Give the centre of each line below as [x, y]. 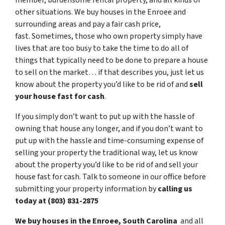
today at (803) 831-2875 [57, 201]
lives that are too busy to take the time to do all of [102, 48]
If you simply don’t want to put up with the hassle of [105, 117]
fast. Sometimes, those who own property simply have [109, 36]
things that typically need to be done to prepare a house [111, 60]
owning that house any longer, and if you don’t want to [109, 129]
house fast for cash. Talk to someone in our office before [110, 177]
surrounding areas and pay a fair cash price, [88, 24]
